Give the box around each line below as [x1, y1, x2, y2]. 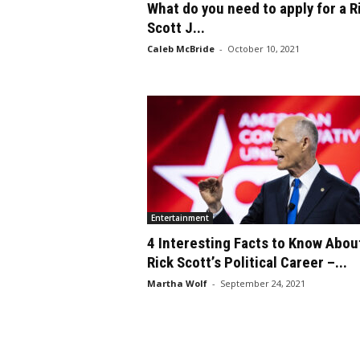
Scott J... [146, 18, 205, 37]
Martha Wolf [146, 277, 207, 289]
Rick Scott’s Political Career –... [146, 253, 347, 272]
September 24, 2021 [219, 277, 305, 289]
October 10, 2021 [227, 43, 300, 55]
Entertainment [150, 212, 209, 223]
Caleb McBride [146, 43, 215, 55]
